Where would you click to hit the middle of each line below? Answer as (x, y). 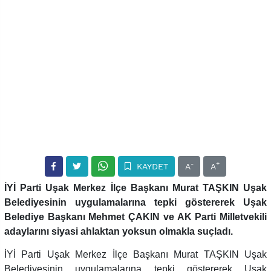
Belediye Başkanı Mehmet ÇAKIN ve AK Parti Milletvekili (135, 217)
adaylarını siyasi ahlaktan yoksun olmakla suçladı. (119, 231)
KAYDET (151, 166)
